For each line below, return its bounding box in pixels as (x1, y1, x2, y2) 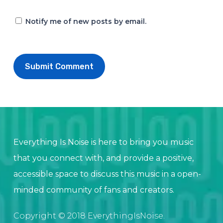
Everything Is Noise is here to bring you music (13, 137, 194, 147)
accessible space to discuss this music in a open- (13, 169, 201, 179)
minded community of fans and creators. (13, 185, 174, 195)
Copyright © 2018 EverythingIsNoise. (13, 211, 165, 221)
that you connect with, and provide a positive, (13, 153, 194, 163)
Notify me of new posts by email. (25, 16, 146, 26)
